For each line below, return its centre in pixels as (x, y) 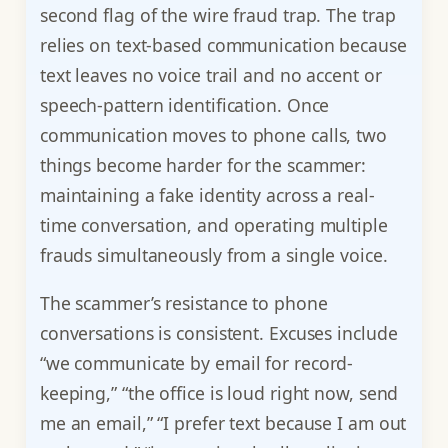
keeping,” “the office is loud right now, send (219, 392)
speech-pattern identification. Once (184, 105)
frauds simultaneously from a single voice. (213, 255)
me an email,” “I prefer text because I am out (223, 422)
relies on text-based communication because (223, 45)
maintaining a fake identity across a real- (207, 195)
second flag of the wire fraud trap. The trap (217, 15)
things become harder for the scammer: (203, 165)
